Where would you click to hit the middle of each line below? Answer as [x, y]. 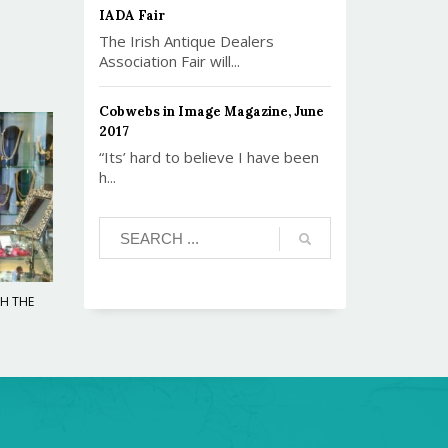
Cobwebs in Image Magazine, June [211, 111]
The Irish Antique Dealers [186, 41]
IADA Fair [131, 15]
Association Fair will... [169, 61]
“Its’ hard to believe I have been [208, 157]
